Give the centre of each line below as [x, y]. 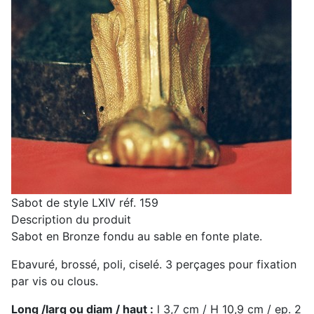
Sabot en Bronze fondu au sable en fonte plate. [137, 237]
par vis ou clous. [55, 281]
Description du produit [71, 220]
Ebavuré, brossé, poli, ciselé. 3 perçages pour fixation [154, 265]
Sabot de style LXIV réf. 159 [85, 203]
